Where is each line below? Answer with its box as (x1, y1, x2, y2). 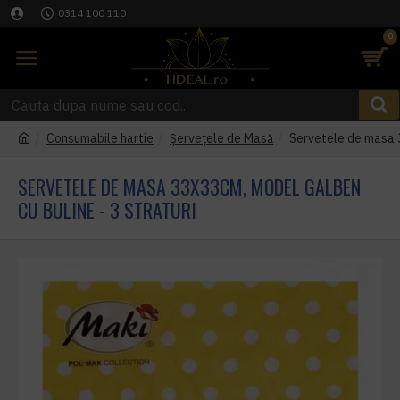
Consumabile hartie (46, 130, 154, 146)
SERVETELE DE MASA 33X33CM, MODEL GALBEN (18, 172, 361, 201)
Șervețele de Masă (170, 130, 273, 146)
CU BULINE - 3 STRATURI (18, 196, 196, 224)
